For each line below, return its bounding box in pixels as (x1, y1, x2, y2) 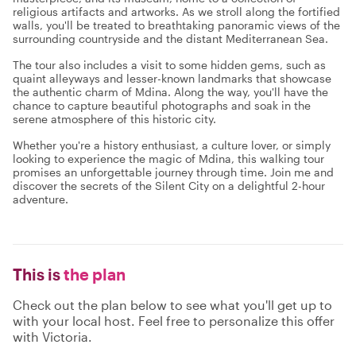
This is (13, 265, 60, 284)
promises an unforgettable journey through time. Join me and (13, 165, 334, 179)
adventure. (13, 192, 68, 206)
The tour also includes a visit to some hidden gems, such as (13, 58, 326, 72)
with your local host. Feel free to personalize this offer (13, 313, 335, 328)
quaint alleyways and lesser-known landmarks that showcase (13, 72, 331, 85)
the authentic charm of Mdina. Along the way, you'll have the (13, 85, 328, 99)
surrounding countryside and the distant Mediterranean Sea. (13, 32, 328, 45)
